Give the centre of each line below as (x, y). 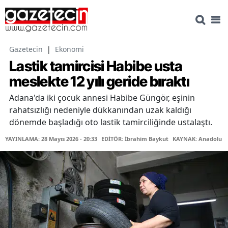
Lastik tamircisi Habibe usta (96, 66)
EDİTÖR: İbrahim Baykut (135, 139)
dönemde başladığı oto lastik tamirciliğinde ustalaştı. (111, 122)
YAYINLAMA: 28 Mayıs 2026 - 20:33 (51, 139)
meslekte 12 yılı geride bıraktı (99, 82)
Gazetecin (26, 49)
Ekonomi (69, 49)
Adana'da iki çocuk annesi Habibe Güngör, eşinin (102, 98)
